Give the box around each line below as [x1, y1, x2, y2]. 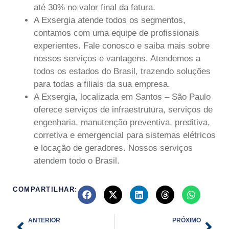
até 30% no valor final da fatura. [34, 3, 155, 13]
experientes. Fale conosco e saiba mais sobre [34, 41, 210, 51]
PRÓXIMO [172, 216, 201, 224]
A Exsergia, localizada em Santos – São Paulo [34, 92, 211, 102]
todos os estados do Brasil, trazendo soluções [34, 66, 211, 77]
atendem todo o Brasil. [34, 156, 120, 166]
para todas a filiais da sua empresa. [34, 79, 170, 89]
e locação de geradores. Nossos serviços [34, 143, 193, 153]
